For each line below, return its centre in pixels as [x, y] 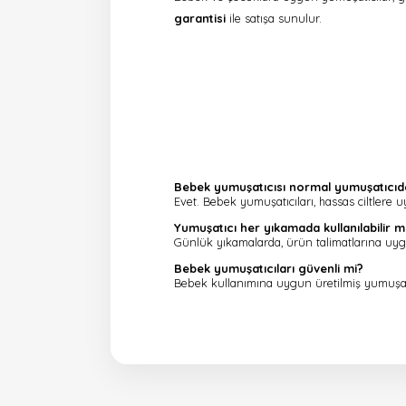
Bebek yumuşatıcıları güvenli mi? [269, 268]
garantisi [200, 18]
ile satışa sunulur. [274, 18]
